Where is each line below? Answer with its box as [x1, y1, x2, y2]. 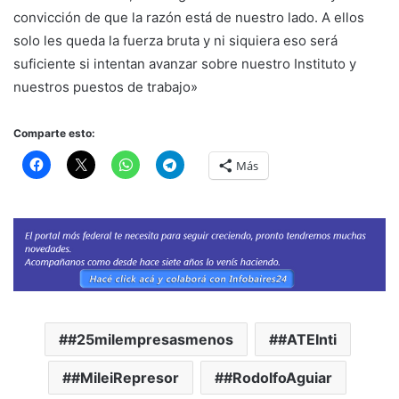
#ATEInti [277, 330, 337, 349]
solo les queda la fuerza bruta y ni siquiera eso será [13, 31, 338, 49]
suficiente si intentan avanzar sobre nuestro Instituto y [13, 54, 356, 72]
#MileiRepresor [71, 369, 179, 387]
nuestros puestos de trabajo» [13, 77, 198, 95]
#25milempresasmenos [67, 330, 233, 349]
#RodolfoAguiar [224, 369, 332, 387]
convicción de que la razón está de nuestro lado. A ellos [13, 8, 364, 26]
